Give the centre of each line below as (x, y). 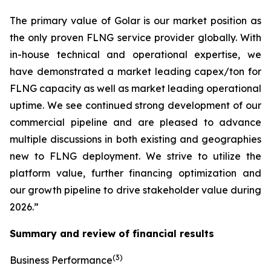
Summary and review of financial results (112, 233)
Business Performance (61, 260)
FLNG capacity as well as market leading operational (135, 88)
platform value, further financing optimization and (135, 173)
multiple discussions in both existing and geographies (135, 139)
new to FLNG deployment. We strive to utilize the (135, 156)
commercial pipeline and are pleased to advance (135, 122)
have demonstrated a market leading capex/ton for (135, 71)
